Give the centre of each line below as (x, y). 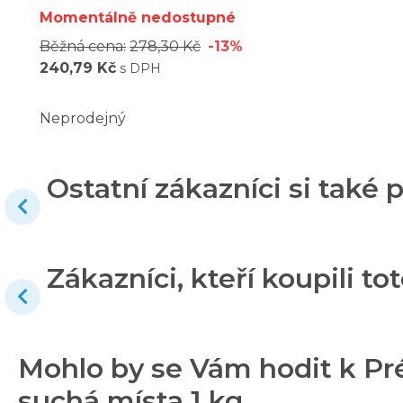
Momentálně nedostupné (138, 17)
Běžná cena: (83, 46)
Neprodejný (83, 118)
